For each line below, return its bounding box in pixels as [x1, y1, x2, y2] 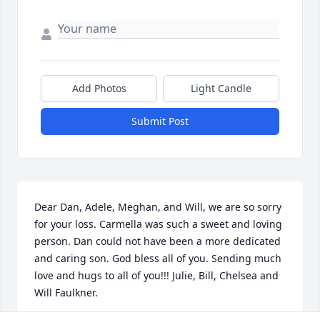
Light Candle [191, 81, 251, 96]
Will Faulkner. [34, 286, 98, 300]
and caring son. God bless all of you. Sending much [34, 251, 281, 266]
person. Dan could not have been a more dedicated [34, 234, 281, 249]
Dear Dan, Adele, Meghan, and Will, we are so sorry [34, 200, 281, 214]
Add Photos [71, 81, 126, 96]
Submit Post [131, 114, 189, 129]
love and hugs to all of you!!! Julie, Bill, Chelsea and [34, 269, 279, 283]
